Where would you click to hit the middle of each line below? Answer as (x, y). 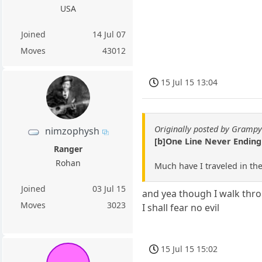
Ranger (68, 149)
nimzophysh (73, 131)
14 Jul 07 (109, 35)
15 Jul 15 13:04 (189, 82)
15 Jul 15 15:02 (189, 249)
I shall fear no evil (181, 207)
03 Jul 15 (109, 188)
